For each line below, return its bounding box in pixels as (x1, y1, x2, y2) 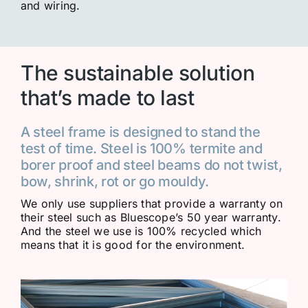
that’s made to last (20, 85, 195, 110)
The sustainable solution (20, 60, 255, 85)
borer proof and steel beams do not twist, (20, 156, 283, 173)
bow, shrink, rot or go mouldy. (20, 173, 209, 190)
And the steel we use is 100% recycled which (20, 223, 262, 238)
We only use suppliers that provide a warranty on (20, 196, 283, 210)
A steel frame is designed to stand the (20, 123, 261, 140)
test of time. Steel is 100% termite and (20, 140, 263, 157)
